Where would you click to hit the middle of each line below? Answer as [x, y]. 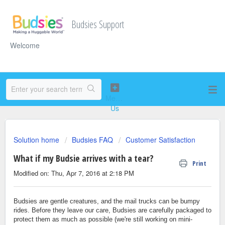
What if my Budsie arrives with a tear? [84, 158]
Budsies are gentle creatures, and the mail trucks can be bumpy [107, 201]
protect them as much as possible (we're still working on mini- [103, 219]
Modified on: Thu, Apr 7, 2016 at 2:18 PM [74, 173]
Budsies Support [98, 24]
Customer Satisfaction [160, 140]
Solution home [37, 140]
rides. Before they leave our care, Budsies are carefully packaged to [113, 210]
